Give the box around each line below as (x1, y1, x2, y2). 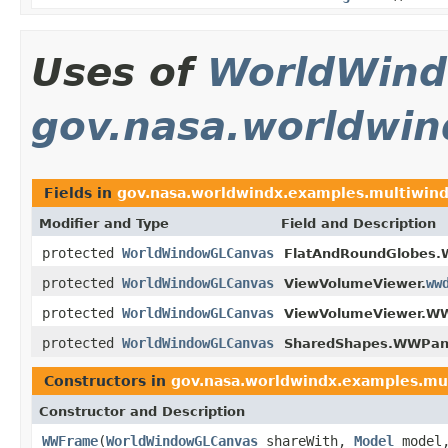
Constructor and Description (39, 403, 245, 419)
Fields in (44, 184, 117, 201)
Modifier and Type (39, 215, 169, 231)
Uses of (31, 49, 207, 95)
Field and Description (281, 215, 436, 231)
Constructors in (44, 372, 171, 389)
